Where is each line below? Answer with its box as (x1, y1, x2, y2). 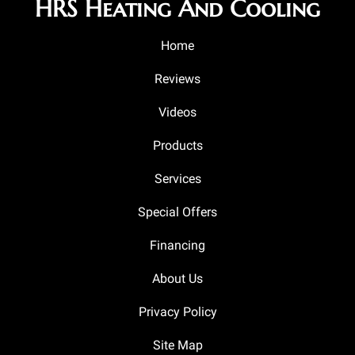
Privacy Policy (138, 303, 217, 319)
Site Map (152, 337, 203, 353)
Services (154, 170, 201, 186)
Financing (150, 237, 205, 253)
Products (152, 137, 203, 153)
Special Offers (138, 204, 217, 219)
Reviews (155, 71, 200, 86)
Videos (158, 104, 197, 120)
